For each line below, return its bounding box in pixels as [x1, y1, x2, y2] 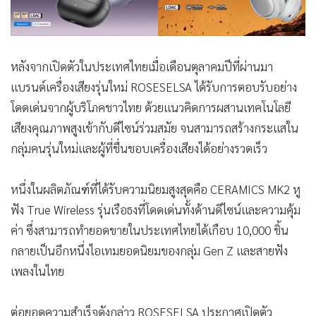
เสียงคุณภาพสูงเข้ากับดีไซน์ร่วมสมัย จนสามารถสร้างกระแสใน [11, 119, 298, 135]
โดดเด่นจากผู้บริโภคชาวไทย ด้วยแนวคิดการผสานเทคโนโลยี [11, 99, 291, 115]
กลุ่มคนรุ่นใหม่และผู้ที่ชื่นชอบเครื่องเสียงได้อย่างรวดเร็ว [11, 140, 267, 156]
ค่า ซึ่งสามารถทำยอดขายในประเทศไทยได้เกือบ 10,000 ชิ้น [11, 221, 288, 238]
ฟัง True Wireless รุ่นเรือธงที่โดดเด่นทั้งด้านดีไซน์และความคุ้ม [11, 201, 300, 217]
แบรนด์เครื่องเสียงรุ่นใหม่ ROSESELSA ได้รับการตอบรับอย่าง [11, 78, 297, 95]
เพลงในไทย [11, 262, 64, 279]
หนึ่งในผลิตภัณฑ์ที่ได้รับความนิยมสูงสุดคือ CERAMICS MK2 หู [11, 181, 300, 197]
